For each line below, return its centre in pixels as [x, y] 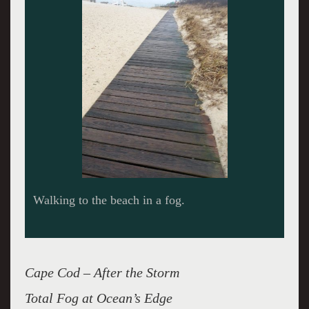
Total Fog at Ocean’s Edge [98, 298]
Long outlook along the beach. [109, 200]
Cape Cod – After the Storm [102, 272]
